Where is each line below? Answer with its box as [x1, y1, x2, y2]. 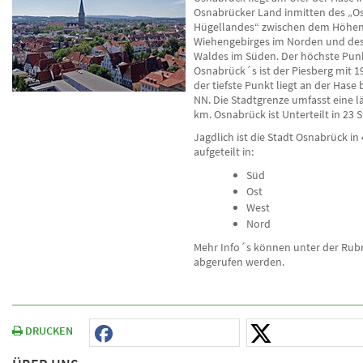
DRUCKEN [23, 323, 73, 338]
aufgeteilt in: [194, 144, 254, 159]
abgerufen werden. [194, 254, 284, 269]
